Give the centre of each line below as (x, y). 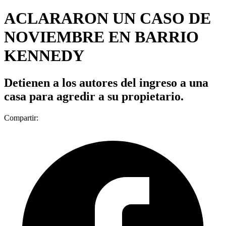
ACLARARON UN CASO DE (107, 18)
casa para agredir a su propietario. (94, 96)
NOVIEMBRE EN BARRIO (101, 37)
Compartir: (21, 118)
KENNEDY (44, 56)
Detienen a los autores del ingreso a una (106, 82)
